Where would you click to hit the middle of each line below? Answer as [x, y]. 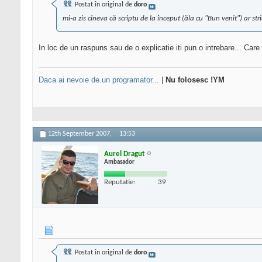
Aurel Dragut [125, 154]
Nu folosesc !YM [195, 80]
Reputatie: [120, 182]
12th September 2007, [81, 134]
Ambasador [119, 162]
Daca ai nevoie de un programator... [99, 80]
